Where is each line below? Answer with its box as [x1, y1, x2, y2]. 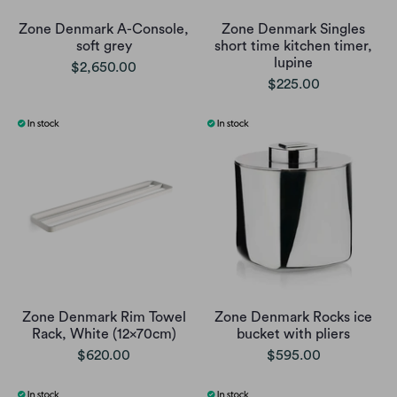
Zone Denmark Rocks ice [214, 310, 372, 325]
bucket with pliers [237, 327, 350, 342]
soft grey [75, 39, 132, 54]
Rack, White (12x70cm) [31, 327, 176, 342]
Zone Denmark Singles [222, 22, 365, 37]
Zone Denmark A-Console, [19, 22, 189, 37]
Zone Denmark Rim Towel [21, 310, 186, 325]
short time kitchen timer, [214, 39, 372, 54]
